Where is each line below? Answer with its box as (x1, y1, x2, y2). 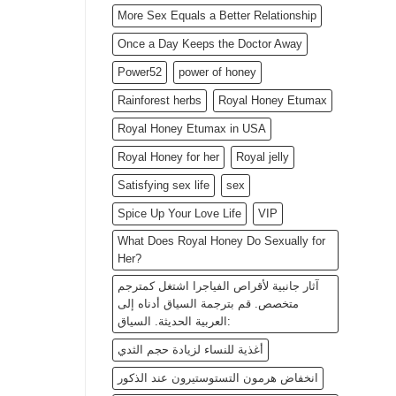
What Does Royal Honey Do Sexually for (118, 234, 325, 248)
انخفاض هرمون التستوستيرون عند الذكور (118, 371, 318, 385)
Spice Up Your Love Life (118, 207, 241, 221)
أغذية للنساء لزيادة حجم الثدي (118, 343, 263, 357)
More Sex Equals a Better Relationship (118, 9, 316, 23)
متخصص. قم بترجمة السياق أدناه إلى (118, 297, 299, 311)
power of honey (179, 65, 256, 80)
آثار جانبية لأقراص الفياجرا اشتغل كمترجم (118, 279, 319, 293)
